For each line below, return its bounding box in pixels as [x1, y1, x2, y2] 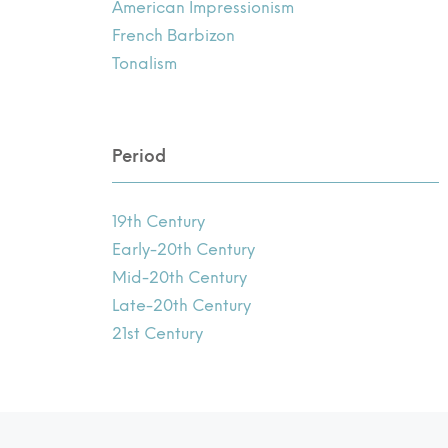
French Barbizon [112, 25, 236, 45]
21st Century [112, 323, 204, 343]
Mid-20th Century [112, 267, 248, 287]
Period [112, 145, 167, 166]
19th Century [112, 211, 206, 231]
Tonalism [112, 53, 178, 73]
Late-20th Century [112, 295, 252, 315]
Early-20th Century [112, 239, 256, 259]
